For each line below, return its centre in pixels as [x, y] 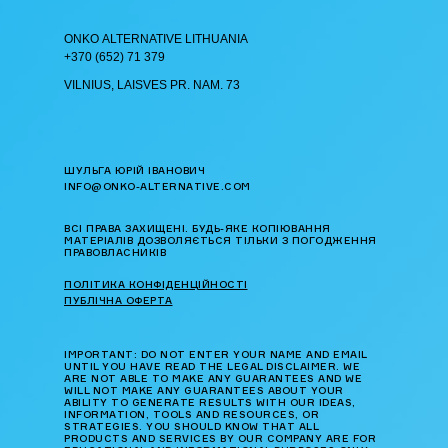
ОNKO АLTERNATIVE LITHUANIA [156, 39]
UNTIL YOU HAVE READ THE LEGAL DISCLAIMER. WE [212, 366]
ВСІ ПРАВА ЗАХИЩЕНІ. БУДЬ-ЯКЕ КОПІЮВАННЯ [197, 228]
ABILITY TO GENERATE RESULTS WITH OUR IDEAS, [210, 402]
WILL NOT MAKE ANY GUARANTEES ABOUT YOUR [204, 390]
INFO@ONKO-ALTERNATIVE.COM [157, 186]
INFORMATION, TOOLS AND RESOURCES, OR [191, 414]
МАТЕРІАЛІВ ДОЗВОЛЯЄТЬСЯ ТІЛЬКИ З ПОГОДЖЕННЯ [220, 240]
